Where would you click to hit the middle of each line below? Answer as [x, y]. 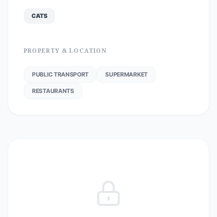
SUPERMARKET [126, 74]
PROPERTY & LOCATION [65, 51]
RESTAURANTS [53, 91]
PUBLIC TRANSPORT [61, 74]
